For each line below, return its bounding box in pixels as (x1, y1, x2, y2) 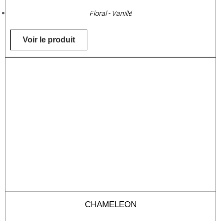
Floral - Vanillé (89, 8, 132, 19)
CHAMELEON (84, 200, 137, 210)
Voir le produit (23, 36, 75, 44)
